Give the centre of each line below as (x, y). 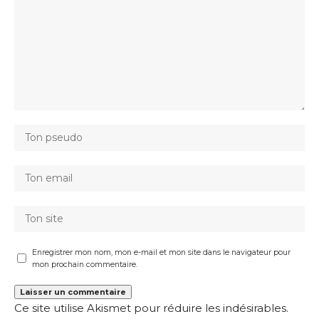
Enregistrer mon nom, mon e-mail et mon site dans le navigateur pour (161, 252)
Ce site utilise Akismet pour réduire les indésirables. (151, 308)
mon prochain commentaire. (85, 264)
